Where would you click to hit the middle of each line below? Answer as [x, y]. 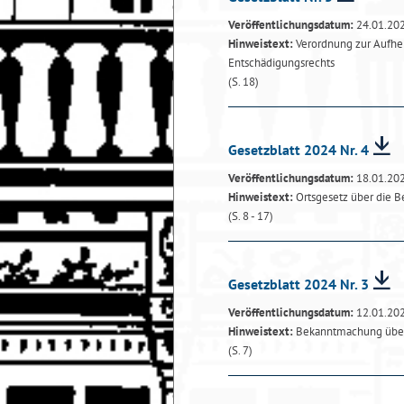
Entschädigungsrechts [281, 63]
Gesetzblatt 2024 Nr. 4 [298, 150]
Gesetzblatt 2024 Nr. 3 [298, 284]
